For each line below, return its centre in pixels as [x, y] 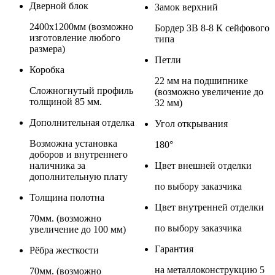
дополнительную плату [116, 177]
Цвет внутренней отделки [209, 207]
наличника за [57, 166]
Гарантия [174, 249]
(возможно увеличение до [209, 92]
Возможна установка [73, 144]
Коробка [47, 70]
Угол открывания [191, 124]
